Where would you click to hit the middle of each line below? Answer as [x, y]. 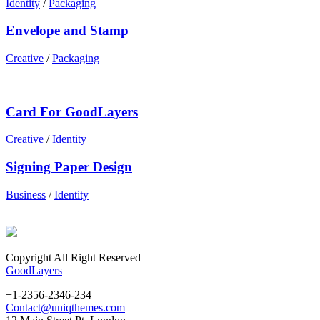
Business [26, 194]
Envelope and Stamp [67, 31]
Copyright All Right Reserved [73, 257]
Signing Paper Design [69, 167]
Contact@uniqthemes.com [65, 307]
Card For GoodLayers [72, 111]
